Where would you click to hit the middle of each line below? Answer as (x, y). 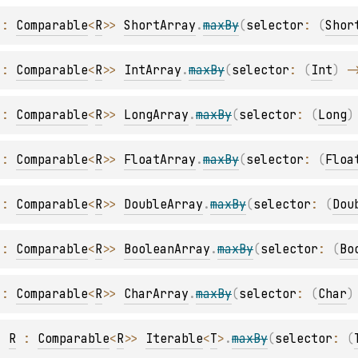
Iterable (174, 338)
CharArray (156, 294)
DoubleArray (163, 204)
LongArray (156, 115)
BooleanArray (167, 249)
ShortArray (160, 25)
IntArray (153, 70)
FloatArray (160, 159)
